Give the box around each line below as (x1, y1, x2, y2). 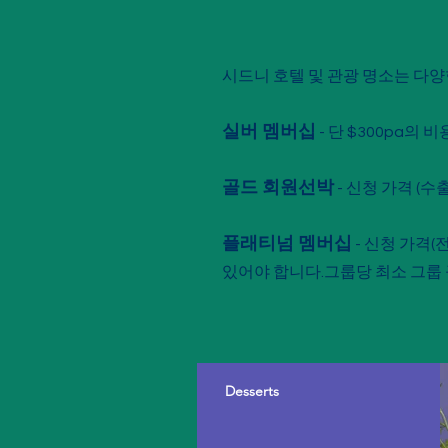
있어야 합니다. (222, 264, 324, 280)
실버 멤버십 (222, 122, 316, 141)
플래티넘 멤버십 (222, 234, 352, 253)
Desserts (225, 382, 279, 400)
